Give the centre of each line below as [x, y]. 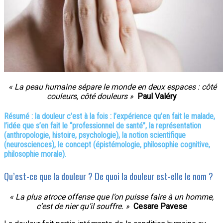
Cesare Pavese [160, 206]
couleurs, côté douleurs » [92, 96]
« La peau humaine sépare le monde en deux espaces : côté [111, 87]
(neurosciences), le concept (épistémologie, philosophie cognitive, [107, 144]
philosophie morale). [35, 154]
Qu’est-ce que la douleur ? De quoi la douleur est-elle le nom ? [109, 176]
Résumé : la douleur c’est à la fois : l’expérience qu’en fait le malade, [110, 116]
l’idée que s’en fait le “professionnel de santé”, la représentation [103, 125]
